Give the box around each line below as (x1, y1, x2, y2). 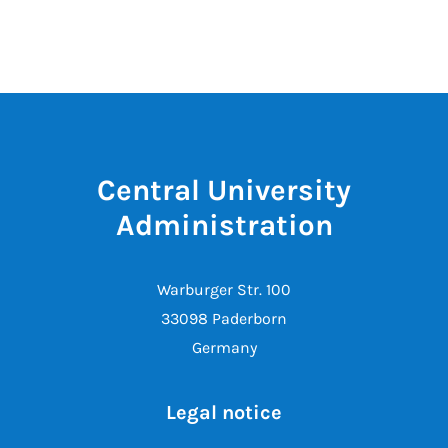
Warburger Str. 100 (157, 279, 291, 299)
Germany (191, 337, 257, 357)
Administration (115, 207, 333, 242)
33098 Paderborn (161, 308, 287, 328)
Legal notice (166, 400, 282, 424)
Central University (97, 172, 351, 207)
